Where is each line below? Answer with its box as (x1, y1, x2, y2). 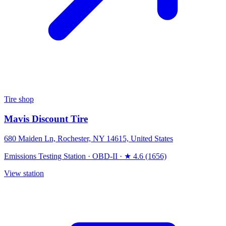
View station (4, 168, 44, 178)
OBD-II (92, 151, 118, 160)
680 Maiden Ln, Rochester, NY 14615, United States (4, 134, 173, 143)
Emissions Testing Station (4, 151, 86, 160)
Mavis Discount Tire (4, 113, 88, 124)
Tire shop (4, 95, 34, 104)
